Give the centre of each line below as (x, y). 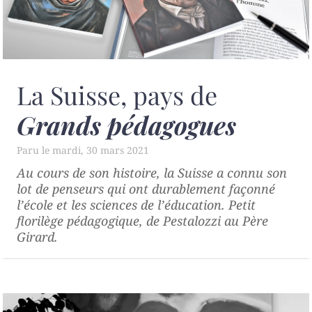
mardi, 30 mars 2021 (101, 150)
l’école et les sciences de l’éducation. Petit (136, 204)
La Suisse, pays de (117, 94)
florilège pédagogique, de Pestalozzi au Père (142, 220)
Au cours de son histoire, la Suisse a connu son (152, 172)
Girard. (37, 236)
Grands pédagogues (126, 124)
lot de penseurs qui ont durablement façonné (146, 188)
